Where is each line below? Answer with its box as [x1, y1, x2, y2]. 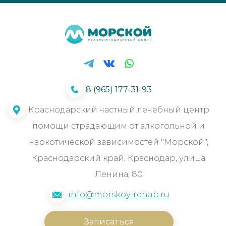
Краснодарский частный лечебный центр [28, 104, 209, 115]
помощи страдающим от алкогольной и [32, 121, 205, 131]
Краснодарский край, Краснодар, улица [32, 153, 205, 163]
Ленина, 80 [94, 169, 143, 179]
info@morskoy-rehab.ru [68, 189, 169, 199]
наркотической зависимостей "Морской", [29, 137, 208, 147]
